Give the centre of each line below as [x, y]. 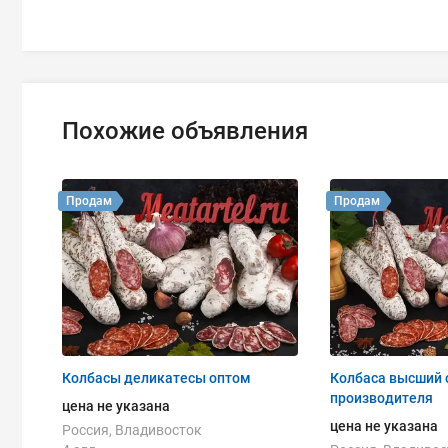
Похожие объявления [185, 130]
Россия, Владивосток [132, 429]
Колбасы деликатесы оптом [156, 377]
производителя [381, 397]
